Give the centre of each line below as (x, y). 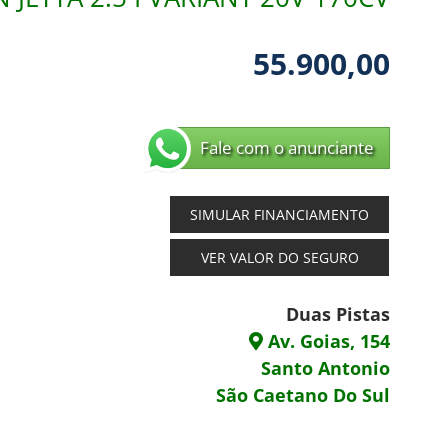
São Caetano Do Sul (303, 395)
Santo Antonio (326, 368)
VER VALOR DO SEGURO (279, 258)
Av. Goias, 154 (327, 341)
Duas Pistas (338, 314)
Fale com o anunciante (287, 148)
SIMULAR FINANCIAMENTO (280, 215)
